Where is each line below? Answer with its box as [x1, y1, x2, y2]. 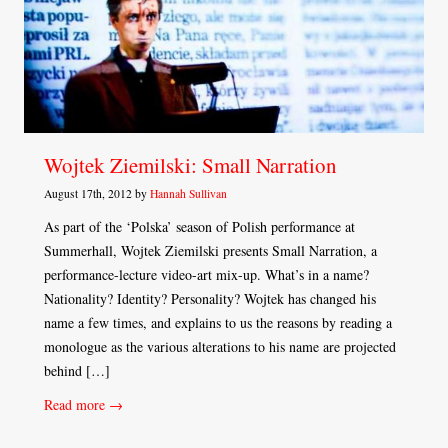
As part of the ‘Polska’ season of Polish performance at [44, 217, 355, 237]
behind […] [44, 361, 110, 381]
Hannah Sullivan [150, 186, 227, 202]
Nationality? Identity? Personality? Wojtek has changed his [44, 289, 376, 309]
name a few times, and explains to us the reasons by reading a [44, 313, 392, 333]
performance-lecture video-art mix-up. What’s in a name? [44, 265, 369, 285]
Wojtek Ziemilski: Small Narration [44, 151, 337, 180]
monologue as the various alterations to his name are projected [44, 337, 396, 357]
